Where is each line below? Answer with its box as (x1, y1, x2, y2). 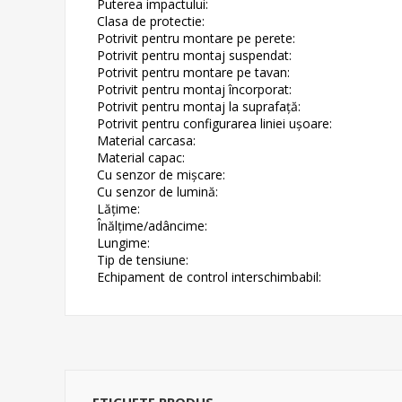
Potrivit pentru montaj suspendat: (97, 46, 292, 64)
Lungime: (97, 233, 150, 251)
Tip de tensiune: (97, 250, 188, 268)
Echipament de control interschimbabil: (97, 267, 321, 285)
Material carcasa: (97, 131, 196, 149)
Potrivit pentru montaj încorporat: (97, 80, 292, 98)
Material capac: (97, 148, 185, 166)
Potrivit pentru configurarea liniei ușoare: (97, 114, 332, 132)
